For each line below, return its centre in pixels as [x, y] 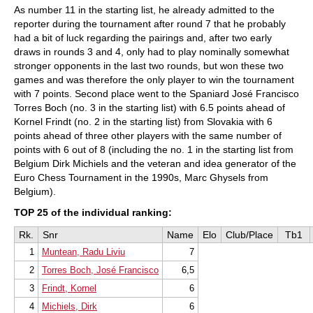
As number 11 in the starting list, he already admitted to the [144, 10]
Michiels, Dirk [70, 306]
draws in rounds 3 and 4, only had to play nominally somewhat [152, 52]
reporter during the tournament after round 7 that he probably [150, 24]
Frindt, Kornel [69, 288]
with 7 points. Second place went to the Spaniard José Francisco [156, 94]
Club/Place [249, 235]
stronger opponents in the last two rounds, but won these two [149, 66]
